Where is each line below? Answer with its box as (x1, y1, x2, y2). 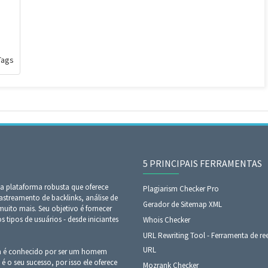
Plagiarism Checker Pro (143, 184, 219, 194)
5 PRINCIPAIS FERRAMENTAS (143, 157, 262, 169)
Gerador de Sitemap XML (143, 199, 222, 209)
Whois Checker (143, 215, 190, 225)
